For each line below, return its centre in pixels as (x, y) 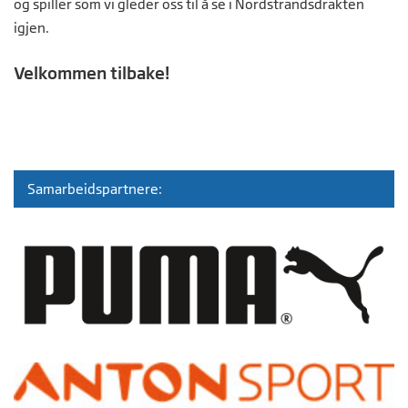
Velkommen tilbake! (92, 72)
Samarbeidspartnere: (95, 189)
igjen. (31, 27)
